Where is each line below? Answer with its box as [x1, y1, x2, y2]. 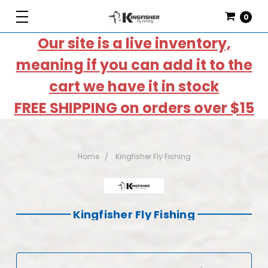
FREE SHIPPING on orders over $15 [14, 98, 254, 118]
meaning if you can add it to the [16, 55, 252, 75]
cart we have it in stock [49, 77, 219, 96]
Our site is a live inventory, [37, 33, 231, 53]
